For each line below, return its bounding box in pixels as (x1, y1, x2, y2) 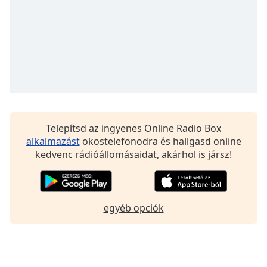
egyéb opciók (103, 201, 164, 215)
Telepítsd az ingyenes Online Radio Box (46, 121, 221, 135)
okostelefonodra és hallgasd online (79, 134, 241, 148)
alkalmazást (26, 134, 80, 148)
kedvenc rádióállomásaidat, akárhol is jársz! (35, 147, 232, 161)
